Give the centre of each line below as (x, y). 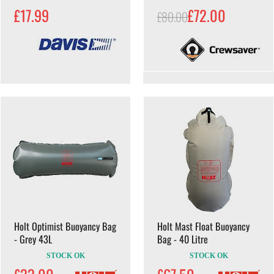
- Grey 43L (33, 239)
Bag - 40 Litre (183, 239)
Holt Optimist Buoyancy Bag (65, 226)
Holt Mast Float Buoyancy (203, 226)
